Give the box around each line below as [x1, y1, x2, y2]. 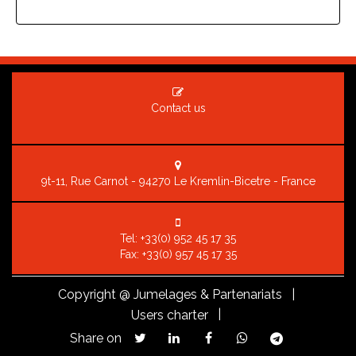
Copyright [57, 287, 116, 302]
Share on [60, 331, 122, 346]
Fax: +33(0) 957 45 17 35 [119, 248, 237, 261]
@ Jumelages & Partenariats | [115, 287, 295, 302]
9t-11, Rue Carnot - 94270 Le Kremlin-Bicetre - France [41, 175, 315, 188]
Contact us [150, 102, 206, 114]
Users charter [131, 308, 208, 323]
